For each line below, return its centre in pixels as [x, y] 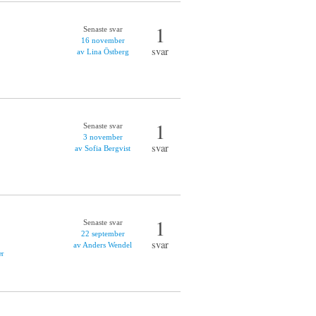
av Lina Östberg [103, 51]
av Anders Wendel [103, 245]
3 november [103, 137]
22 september [103, 233]
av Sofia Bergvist [103, 148]
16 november [103, 40]
